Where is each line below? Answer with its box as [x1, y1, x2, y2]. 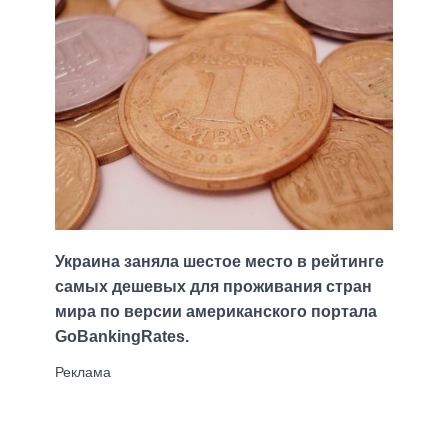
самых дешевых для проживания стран [55, 278, 372, 296]
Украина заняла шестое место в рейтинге [55, 253, 384, 271]
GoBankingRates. [55, 328, 189, 346]
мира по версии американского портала [55, 303, 377, 321]
